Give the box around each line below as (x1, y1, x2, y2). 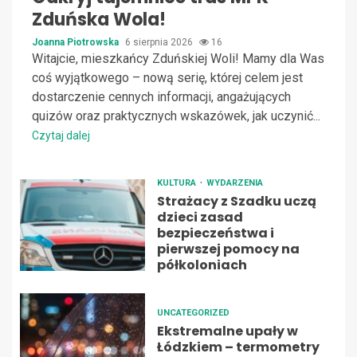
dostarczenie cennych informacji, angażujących (32, 88, 291, 104)
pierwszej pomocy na (156, 239, 300, 258)
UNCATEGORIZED (156, 307, 229, 318)
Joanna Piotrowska (32, 36, 121, 48)
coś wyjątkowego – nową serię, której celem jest (32, 69, 303, 85)
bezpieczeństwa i (156, 223, 274, 242)
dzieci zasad (156, 207, 243, 226)
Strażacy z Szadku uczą (156, 191, 316, 210)
